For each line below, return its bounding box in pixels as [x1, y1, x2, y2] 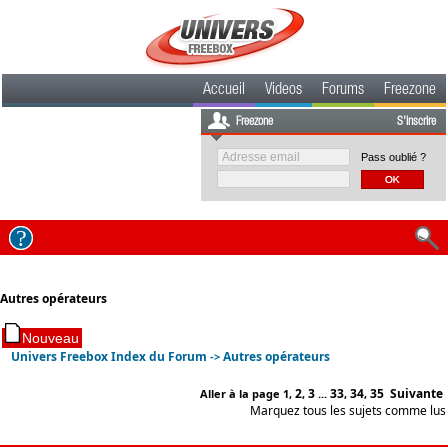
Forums [322, 83, 364, 99]
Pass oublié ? [361, 151, 426, 163]
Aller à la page [199, 386, 283, 401]
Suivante [389, 385, 443, 402]
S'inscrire [397, 116, 436, 128]
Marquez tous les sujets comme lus [249, 402, 446, 419]
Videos [265, 83, 302, 99]
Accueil [203, 83, 245, 99]
